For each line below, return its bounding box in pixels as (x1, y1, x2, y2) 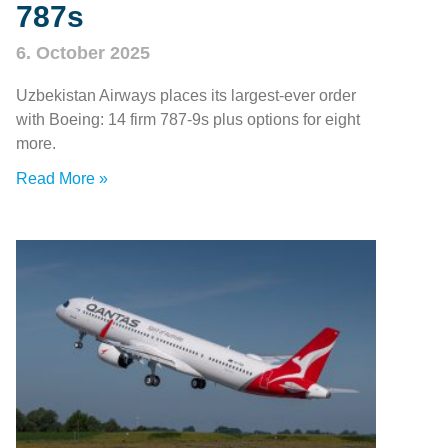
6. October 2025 (16, 43, 150, 64)
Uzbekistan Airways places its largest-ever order (16, 87, 356, 105)
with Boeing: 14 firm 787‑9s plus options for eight (16, 111, 360, 129)
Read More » (16, 170, 108, 188)
